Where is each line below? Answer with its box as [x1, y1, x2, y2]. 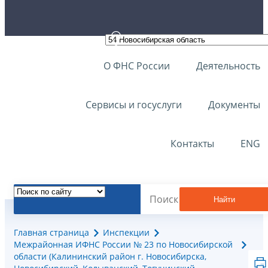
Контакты [170, 137, 214, 150]
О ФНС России [103, 59, 170, 72]
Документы [208, 98, 260, 111]
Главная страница [14, 227, 89, 239]
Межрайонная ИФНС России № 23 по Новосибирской [14, 239, 233, 251]
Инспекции [103, 227, 150, 239]
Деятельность [196, 59, 260, 72]
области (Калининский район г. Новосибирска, [14, 251, 206, 263]
